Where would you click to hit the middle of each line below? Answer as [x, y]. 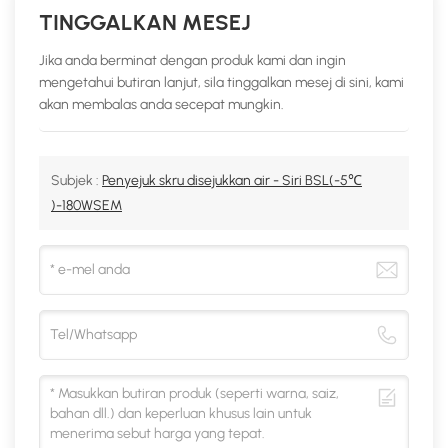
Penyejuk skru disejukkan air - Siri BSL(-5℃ [232, 181]
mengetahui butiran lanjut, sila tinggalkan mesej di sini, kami [221, 83]
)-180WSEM [86, 206]
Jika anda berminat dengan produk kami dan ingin [192, 61]
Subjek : [76, 181]
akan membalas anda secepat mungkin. [161, 105]
